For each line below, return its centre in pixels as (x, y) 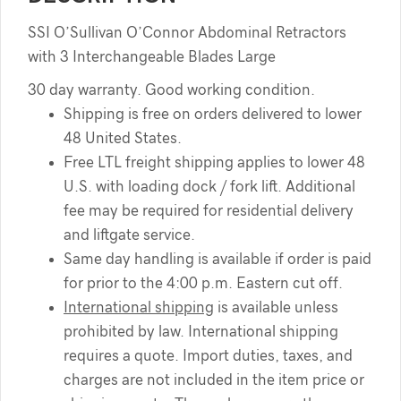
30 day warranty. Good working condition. (173, 90)
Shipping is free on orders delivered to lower (213, 114)
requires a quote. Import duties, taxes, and (208, 355)
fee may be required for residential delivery (209, 210)
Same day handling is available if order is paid (218, 259)
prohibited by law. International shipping (201, 331)
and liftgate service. (129, 235)
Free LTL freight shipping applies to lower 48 (214, 162)
